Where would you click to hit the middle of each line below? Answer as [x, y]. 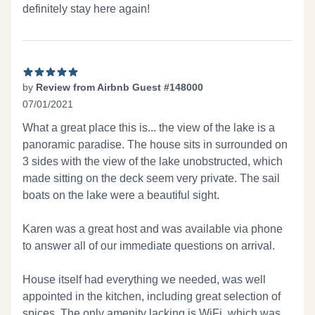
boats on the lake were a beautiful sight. [121, 195]
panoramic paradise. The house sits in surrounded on [155, 144]
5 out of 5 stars [58, 118]
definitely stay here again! [86, 9]
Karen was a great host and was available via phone [153, 229]
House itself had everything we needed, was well [144, 279]
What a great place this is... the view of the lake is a [149, 128]
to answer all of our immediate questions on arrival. [149, 246]
